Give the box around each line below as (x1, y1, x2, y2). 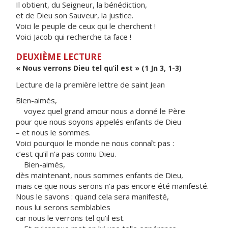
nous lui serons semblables (16, 202, 110, 212)
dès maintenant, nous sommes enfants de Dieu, (16, 170, 183, 180)
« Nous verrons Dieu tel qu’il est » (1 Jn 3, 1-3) (16, 63, 182, 73)
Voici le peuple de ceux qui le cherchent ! (16, 21, 156, 31)
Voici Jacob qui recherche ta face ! (16, 32, 131, 42)
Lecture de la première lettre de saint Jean (16, 79, 165, 90)
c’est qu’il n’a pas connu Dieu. (16, 149, 116, 159)
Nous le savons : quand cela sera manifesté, (16, 191, 169, 202)
